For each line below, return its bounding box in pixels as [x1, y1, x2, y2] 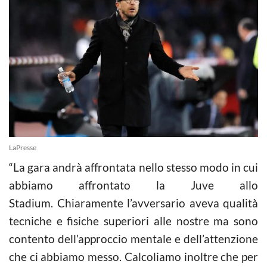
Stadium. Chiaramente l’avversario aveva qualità [9, 195, 258, 210]
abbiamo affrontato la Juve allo [9, 178, 258, 192]
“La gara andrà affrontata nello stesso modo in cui [9, 160, 258, 174]
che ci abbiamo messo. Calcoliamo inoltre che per [9, 249, 258, 263]
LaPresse [9, 142, 36, 152]
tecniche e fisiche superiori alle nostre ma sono [9, 213, 258, 228]
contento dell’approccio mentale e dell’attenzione [9, 231, 258, 246]
